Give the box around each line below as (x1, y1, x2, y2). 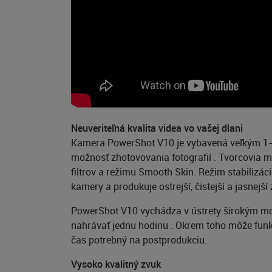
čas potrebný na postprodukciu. (71, 233, 207, 246)
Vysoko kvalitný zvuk (71, 257, 161, 271)
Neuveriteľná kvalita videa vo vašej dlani (71, 121, 243, 135)
